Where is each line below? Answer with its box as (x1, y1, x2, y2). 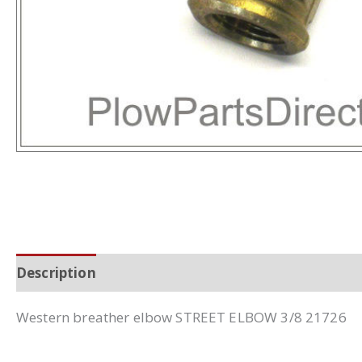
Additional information (112, 263, 277, 282)
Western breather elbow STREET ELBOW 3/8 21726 (16, 308, 347, 327)
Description (16, 263, 96, 282)
